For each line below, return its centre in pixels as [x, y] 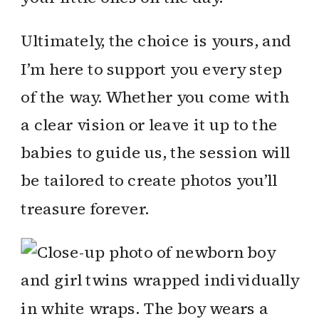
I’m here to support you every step [152, 68]
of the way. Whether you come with [155, 96]
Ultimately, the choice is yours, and [156, 41]
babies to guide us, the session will [156, 152]
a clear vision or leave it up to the [149, 124]
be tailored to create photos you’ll [149, 180]
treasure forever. [85, 208]
